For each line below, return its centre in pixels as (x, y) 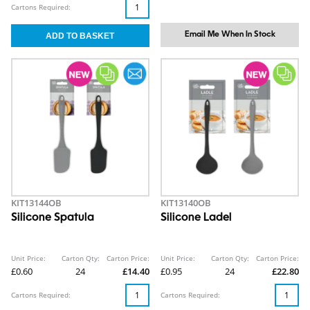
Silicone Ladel (196, 218)
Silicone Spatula (53, 218)
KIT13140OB (186, 203)
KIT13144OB (36, 203)
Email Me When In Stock (230, 35)
